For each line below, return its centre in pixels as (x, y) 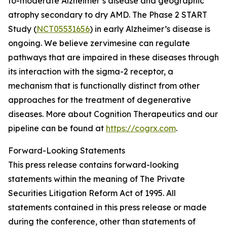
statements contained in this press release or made (107, 207)
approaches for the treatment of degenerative (100, 100)
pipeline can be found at (57, 128)
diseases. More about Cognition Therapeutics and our (113, 114)
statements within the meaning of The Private (97, 179)
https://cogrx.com (141, 128)
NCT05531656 (63, 29)
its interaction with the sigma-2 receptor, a (91, 71)
